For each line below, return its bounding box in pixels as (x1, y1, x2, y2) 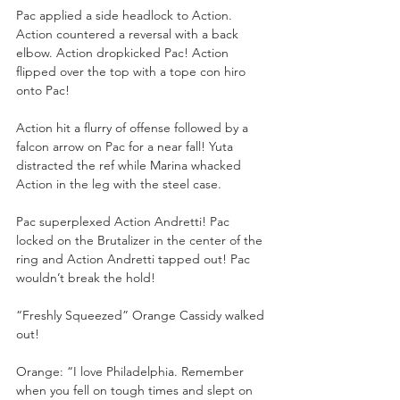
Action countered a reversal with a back (16, 25, 242, 42)
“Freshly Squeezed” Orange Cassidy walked (16, 306, 268, 323)
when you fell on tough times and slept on (16, 381, 256, 398)
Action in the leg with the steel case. (16, 175, 221, 192)
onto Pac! (16, 81, 70, 98)
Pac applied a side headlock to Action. (16, 6, 236, 23)
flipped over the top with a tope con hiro (16, 62, 249, 79)
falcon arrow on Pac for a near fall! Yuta (16, 137, 237, 154)
